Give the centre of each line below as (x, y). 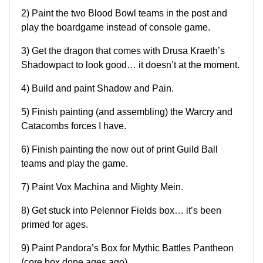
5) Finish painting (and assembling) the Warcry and (127, 112)
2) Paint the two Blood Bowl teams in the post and (124, 14)
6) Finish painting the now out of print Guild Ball (119, 150)
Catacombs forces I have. (74, 126)
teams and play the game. (75, 164)
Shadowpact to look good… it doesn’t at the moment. (130, 65)
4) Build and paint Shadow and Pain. (97, 89)
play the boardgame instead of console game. (116, 28)
